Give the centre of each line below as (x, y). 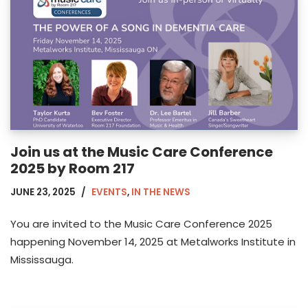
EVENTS (109, 192)
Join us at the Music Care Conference (142, 152)
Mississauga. (42, 260)
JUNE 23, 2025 (43, 192)
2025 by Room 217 (73, 169)
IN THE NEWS (161, 192)
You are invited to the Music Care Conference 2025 (141, 224)
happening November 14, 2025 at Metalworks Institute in (153, 242)
